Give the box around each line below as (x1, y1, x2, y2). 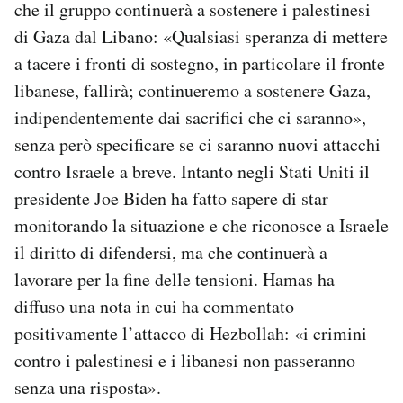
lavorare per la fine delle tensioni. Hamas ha (14, 267, 335, 292)
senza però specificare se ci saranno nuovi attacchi (14, 132, 381, 157)
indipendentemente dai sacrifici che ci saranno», (14, 105, 366, 130)
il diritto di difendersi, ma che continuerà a (14, 240, 327, 265)
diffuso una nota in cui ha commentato (14, 294, 294, 319)
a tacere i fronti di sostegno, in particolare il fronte (14, 51, 385, 76)
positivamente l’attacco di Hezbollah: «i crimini (14, 321, 367, 346)
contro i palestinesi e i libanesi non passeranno (14, 348, 355, 373)
